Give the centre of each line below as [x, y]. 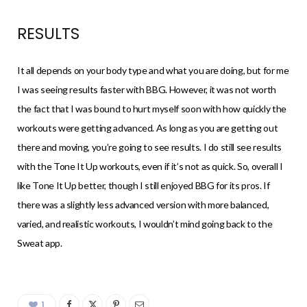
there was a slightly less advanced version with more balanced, [143, 204]
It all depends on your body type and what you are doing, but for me [153, 70]
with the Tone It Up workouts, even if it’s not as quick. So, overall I [150, 166]
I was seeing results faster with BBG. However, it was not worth [147, 89]
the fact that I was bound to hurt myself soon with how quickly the [152, 108]
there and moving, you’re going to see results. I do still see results [149, 147]
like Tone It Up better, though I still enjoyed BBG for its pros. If [144, 185]
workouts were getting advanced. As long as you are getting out [148, 127]
